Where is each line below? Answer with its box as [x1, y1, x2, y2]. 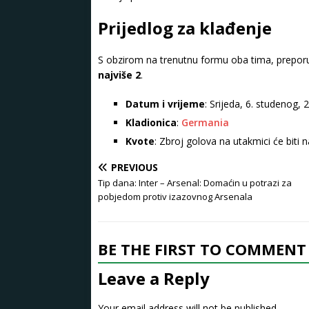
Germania [181, 116, 229, 130]
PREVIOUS [111, 161, 158, 175]
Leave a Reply [98, 267, 210, 290]
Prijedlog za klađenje [98, 17, 272, 40]
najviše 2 [98, 68, 141, 82]
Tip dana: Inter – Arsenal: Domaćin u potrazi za [98, 177, 292, 190]
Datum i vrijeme [126, 97, 205, 111]
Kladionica [126, 116, 177, 130]
